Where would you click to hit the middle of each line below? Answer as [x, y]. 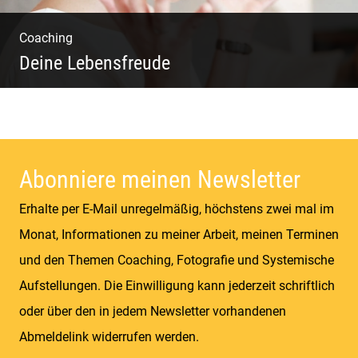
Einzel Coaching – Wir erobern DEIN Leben [169, 110]
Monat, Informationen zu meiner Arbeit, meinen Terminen [179, 234]
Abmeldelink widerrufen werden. [109, 336]
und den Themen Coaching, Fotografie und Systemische [177, 260]
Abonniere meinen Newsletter [160, 179]
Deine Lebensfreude [95, 63]
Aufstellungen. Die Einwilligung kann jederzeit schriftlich [177, 285]
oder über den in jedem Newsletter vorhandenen [153, 311]
